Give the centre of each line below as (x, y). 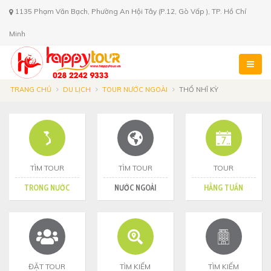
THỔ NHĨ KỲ (199, 90)
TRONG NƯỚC (47, 188)
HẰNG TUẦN (224, 188)
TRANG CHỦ (31, 90)
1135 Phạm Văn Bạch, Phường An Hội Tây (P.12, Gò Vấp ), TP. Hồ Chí (130, 11)
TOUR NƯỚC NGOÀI (135, 90)
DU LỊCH (77, 90)
